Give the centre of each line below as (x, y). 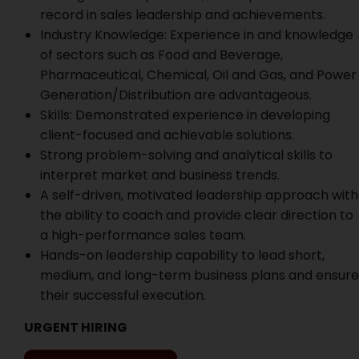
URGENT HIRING (76, 327)
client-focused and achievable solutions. (167, 135)
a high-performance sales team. (143, 235)
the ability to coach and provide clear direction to (197, 215)
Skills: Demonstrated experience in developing (185, 115)
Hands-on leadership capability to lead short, (182, 255)
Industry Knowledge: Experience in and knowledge (197, 35)
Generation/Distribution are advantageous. (176, 95)
